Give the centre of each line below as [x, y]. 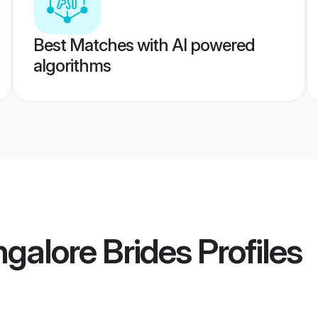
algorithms [72, 66]
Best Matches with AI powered [144, 45]
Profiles [246, 251]
